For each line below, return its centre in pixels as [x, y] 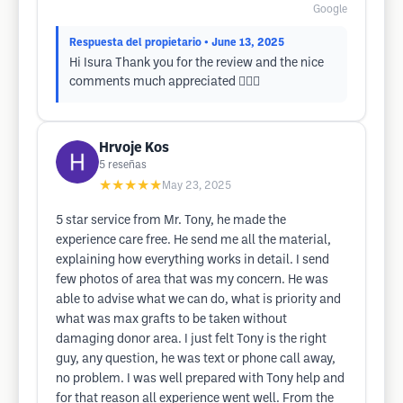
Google [330, 9]
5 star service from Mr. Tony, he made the [171, 221]
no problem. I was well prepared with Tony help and [200, 379]
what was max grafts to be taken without [171, 320]
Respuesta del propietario [135, 43]
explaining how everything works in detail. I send [193, 260]
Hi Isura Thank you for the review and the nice [197, 63]
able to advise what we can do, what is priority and [198, 300]
